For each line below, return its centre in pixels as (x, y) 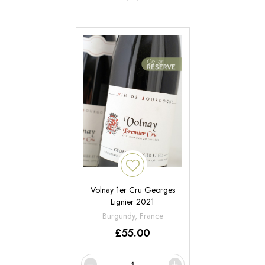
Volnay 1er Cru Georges (132, 190)
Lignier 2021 (132, 202)
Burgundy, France (132, 216)
